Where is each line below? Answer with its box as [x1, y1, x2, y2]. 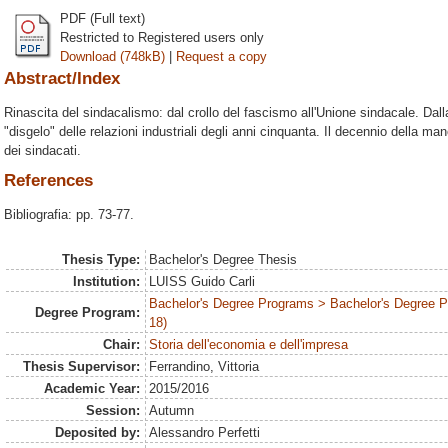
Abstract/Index [4, 68, 120, 88]
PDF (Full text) [60, 10, 145, 26]
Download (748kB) [60, 48, 165, 64]
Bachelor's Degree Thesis [149, 252, 298, 267]
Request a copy [176, 48, 267, 64]
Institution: [72, 274, 140, 289]
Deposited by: [54, 425, 140, 440]
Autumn [149, 403, 195, 418]
